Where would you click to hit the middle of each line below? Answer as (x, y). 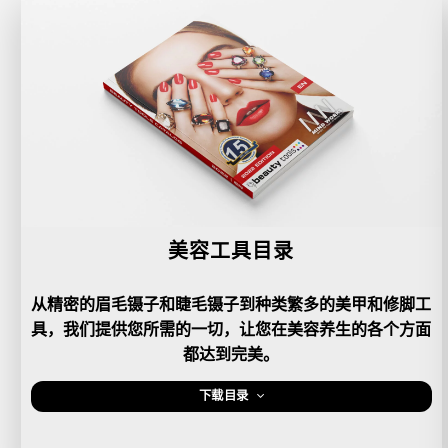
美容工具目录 (231, 250)
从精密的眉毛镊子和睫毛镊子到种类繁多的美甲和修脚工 (231, 305)
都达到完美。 (231, 355)
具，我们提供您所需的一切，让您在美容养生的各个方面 (231, 330)
